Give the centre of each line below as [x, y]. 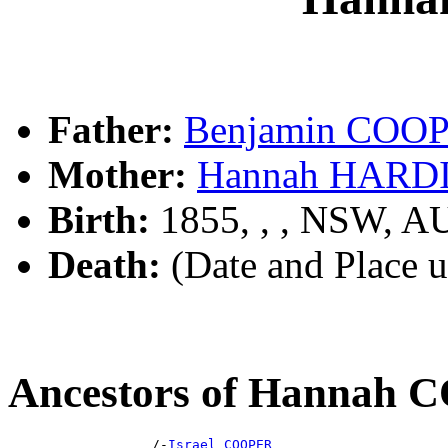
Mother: [117, 175]
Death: [104, 265]
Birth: [99, 220]
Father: [111, 130]
